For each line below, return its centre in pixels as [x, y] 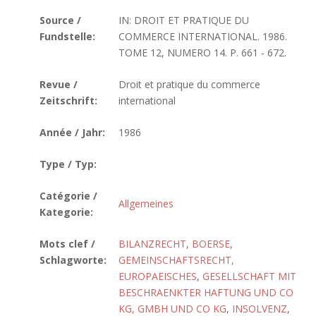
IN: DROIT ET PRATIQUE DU [184, 20]
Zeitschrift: [68, 101]
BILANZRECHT [152, 244]
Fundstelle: [67, 36]
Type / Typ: [68, 164]
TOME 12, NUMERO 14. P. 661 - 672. [202, 53]
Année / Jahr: [72, 132]
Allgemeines [146, 203]
